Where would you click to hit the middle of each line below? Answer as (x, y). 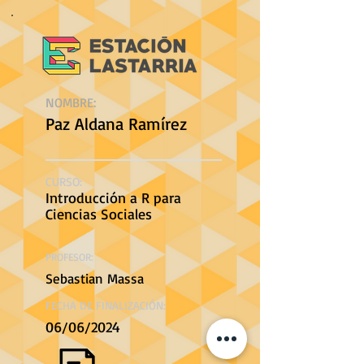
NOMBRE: (71, 102)
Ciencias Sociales (99, 214)
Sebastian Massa (95, 278)
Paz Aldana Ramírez (116, 123)
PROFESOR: (69, 257)
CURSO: (64, 182)
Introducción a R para (113, 197)
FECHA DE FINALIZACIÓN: (106, 305)
